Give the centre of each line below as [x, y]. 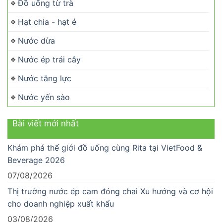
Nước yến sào [44, 97]
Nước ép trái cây [49, 59]
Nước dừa [36, 40]
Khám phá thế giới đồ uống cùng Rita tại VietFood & [105, 147]
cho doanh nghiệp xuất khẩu [61, 203]
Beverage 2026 [36, 160]
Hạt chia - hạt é [47, 22]
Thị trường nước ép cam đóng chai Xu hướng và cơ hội [110, 191]
